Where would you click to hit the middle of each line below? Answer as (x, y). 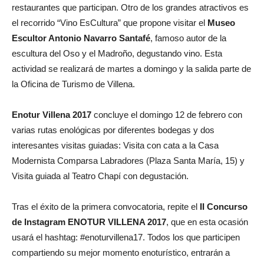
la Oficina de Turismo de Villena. (73, 84)
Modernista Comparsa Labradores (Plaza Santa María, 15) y (128, 160)
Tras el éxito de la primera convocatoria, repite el (106, 206)
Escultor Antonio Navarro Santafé (81, 38)
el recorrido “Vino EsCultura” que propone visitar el (110, 22)
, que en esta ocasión (207, 222)
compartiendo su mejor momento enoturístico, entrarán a (121, 252)
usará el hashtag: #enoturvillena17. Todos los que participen (126, 237)
